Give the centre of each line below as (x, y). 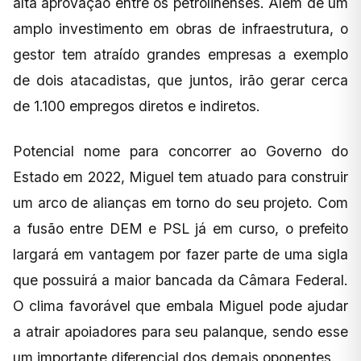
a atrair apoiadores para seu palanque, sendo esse (180, 331)
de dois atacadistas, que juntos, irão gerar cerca (180, 80)
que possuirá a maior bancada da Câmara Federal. (180, 280)
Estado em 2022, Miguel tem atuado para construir (180, 176)
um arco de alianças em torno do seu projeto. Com (180, 202)
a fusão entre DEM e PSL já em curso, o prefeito (180, 228)
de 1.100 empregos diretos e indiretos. (137, 106)
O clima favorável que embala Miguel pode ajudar (180, 305)
